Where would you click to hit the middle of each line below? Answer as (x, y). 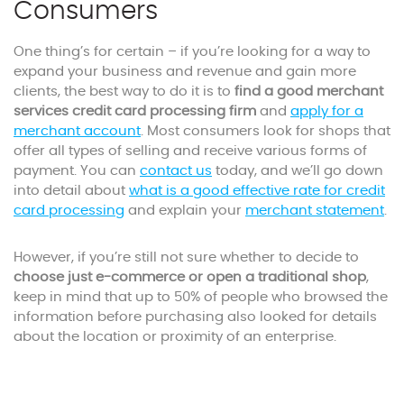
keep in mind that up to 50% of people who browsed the (201, 297)
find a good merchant (309, 91)
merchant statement (315, 210)
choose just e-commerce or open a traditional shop (190, 277)
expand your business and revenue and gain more (185, 71)
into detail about (71, 190)
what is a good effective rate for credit (257, 190)
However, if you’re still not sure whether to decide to (186, 257)
